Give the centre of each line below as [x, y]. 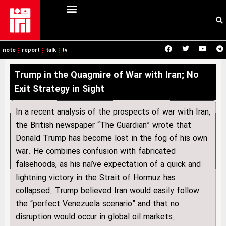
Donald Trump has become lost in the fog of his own [111, 138]
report [31, 51]
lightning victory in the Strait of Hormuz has [96, 178]
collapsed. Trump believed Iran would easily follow [107, 191]
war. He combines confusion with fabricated [96, 152]
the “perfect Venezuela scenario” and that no [97, 204]
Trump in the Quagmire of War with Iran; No [106, 75]
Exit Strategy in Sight [59, 89]
